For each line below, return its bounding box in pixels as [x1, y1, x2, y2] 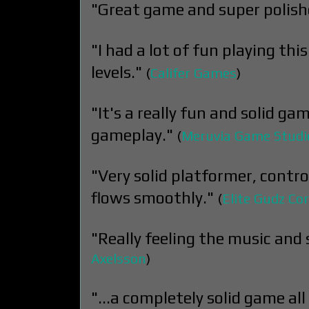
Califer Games [150, 65, 237, 81]
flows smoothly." [91, 188, 214, 207]
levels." [91, 62, 142, 81]
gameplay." [91, 125, 173, 144]
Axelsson [91, 250, 146, 266]
